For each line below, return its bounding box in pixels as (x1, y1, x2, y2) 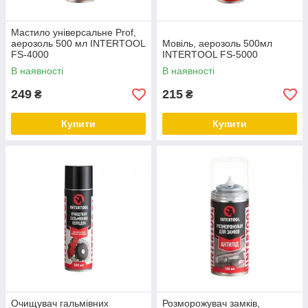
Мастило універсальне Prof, (11, 27, 136, 38)
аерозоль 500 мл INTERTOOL (11, 38, 145, 49)
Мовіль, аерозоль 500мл (162, 38, 272, 49)
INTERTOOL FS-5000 (162, 49, 258, 60)
